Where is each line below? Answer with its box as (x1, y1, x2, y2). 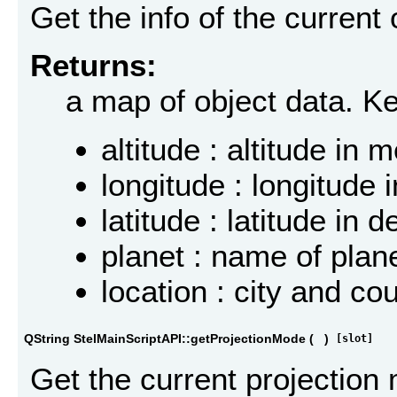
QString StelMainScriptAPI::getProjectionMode (24, 331, 306, 346)
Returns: (30, 48, 157, 83)
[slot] (336, 332, 373, 346)
